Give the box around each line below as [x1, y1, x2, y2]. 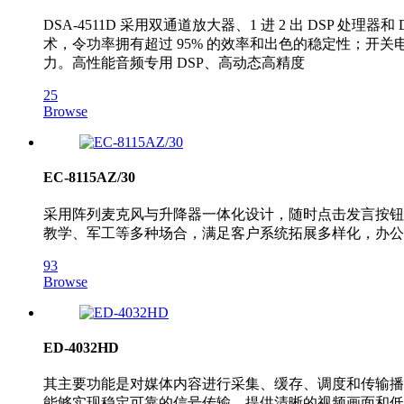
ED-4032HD [43, 339, 119, 355]
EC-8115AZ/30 [43, 170, 135, 186]
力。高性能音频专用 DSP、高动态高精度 [43, 55, 305, 70]
